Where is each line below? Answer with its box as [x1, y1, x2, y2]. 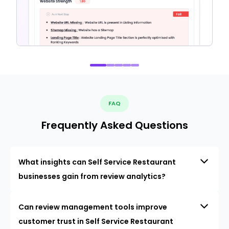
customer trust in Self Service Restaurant [18, 216, 173, 227]
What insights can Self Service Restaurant [18, 157, 176, 168]
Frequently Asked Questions [41, 118, 188, 133]
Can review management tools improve [18, 202, 167, 213]
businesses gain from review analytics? [18, 171, 166, 182]
